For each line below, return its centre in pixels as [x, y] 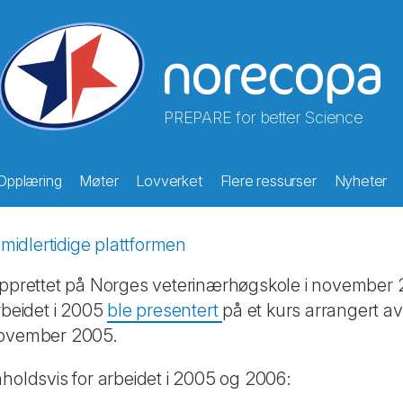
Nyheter [361, 181]
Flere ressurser [268, 181]
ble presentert [165, 310]
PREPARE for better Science [264, 117]
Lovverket [169, 181]
